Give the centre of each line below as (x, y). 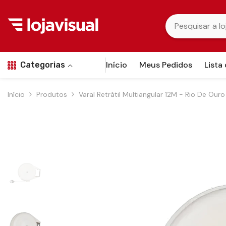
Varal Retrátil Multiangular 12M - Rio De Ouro (152, 94)
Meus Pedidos (166, 65)
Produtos (52, 94)
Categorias (43, 65)
